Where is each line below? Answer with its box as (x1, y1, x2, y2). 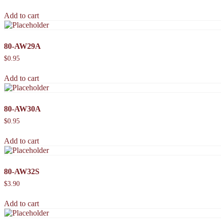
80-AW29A (4, 42, 41, 51)
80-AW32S (4, 167, 39, 176)
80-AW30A (4, 104, 41, 113)
